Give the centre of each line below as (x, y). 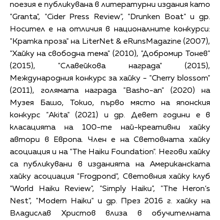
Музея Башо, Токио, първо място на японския (110, 103)
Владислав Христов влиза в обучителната (110, 214)
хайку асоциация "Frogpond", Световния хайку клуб (110, 177)
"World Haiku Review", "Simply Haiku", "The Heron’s (110, 189)
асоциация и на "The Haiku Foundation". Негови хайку (110, 152)
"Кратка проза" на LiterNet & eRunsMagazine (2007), (110, 42)
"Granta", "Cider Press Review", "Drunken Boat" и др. (110, 17)
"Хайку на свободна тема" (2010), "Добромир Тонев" (110, 54)
